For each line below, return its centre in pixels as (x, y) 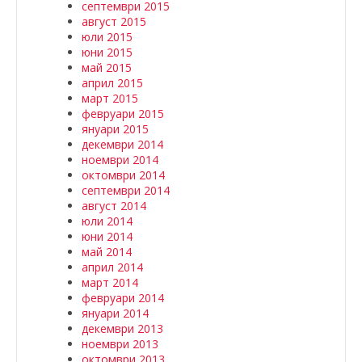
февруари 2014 (123, 298)
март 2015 (110, 98)
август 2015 (114, 21)
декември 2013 (122, 328)
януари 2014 (115, 313)
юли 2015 (107, 37)
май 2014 (107, 252)
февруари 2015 (123, 114)
